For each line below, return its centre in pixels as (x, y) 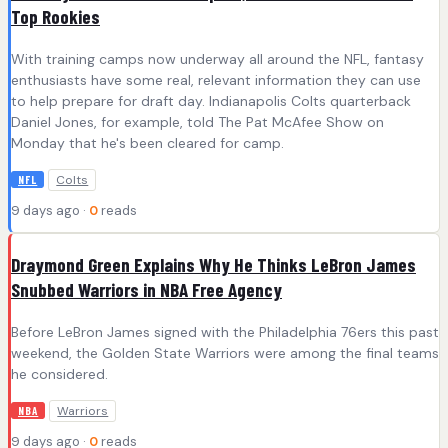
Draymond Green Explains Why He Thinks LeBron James (213, 264)
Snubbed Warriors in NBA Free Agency (146, 289)
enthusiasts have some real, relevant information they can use (216, 80)
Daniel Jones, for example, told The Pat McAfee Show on (197, 122)
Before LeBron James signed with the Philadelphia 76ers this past (225, 331)
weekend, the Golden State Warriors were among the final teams (225, 352)
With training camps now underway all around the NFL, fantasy (217, 59)
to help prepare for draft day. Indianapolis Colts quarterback (211, 101)
